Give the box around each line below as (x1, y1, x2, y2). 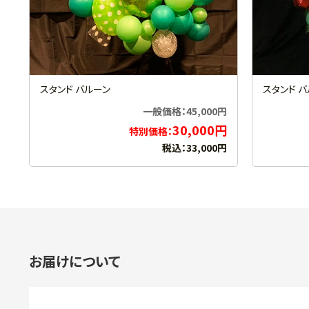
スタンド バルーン (40, 82, 110, 97)
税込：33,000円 (162, 141, 228, 155)
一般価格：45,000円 (143, 104, 228, 119)
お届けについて (29, 251, 120, 272)
